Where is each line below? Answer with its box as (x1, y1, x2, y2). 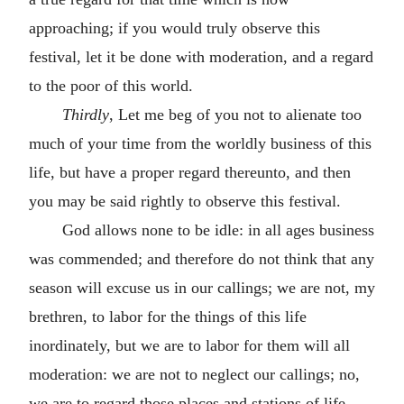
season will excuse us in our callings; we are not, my (29, 278, 375, 297)
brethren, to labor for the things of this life (29, 307, 307, 326)
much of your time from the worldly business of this (29, 133, 372, 152)
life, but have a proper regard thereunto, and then (29, 162, 351, 181)
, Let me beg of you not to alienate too (108, 105, 362, 124)
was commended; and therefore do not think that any (29, 249, 374, 268)
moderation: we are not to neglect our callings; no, (29, 364, 360, 383)
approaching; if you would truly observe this (29, 18, 320, 37)
